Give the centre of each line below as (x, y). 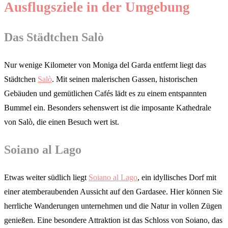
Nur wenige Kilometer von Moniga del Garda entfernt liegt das (105, 65)
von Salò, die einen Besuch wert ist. (62, 122)
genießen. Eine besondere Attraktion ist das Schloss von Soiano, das (113, 220)
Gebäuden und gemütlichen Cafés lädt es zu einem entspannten (105, 93)
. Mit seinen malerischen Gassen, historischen (125, 79)
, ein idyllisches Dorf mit (177, 177)
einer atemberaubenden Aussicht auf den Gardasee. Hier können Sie (113, 191)
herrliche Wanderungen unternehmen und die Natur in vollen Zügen (113, 206)
